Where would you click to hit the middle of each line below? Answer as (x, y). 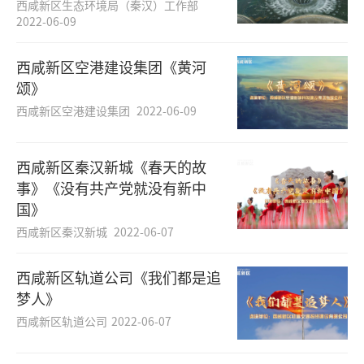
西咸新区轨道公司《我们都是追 (119, 277)
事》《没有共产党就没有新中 (111, 188)
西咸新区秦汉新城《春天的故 (111, 167)
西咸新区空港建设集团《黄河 (111, 67)
